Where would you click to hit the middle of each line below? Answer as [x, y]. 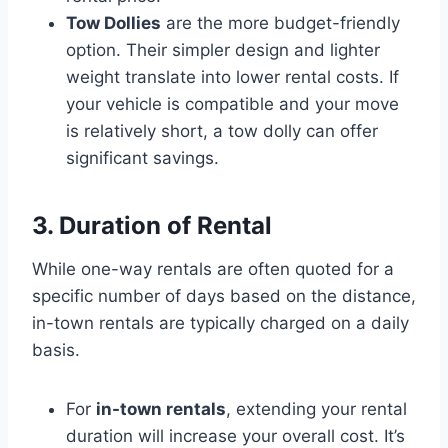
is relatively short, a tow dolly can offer [222, 130]
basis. [56, 349]
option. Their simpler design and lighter [223, 49]
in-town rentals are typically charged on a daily [220, 322]
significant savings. [142, 157]
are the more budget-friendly [280, 22]
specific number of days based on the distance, [224, 295]
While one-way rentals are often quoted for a [213, 268]
